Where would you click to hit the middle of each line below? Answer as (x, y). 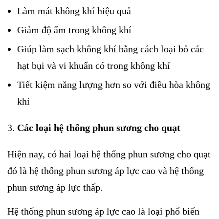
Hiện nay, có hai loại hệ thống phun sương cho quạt (109, 154)
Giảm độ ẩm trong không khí (74, 30)
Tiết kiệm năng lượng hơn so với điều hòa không (114, 84)
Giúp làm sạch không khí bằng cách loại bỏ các (110, 49)
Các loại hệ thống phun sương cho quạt (99, 127)
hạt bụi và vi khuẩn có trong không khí (94, 65)
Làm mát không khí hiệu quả (74, 11)
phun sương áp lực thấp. (55, 187)
